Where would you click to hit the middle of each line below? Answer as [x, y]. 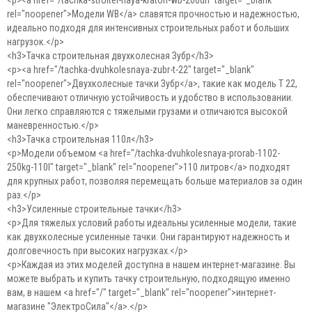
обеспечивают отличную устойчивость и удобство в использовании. [150, 97]
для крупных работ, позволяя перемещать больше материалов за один [155, 181]
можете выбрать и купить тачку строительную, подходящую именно [149, 279]
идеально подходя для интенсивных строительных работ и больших [148, 28]
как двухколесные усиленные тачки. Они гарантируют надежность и [148, 237]
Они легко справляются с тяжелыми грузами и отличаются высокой [147, 111]
